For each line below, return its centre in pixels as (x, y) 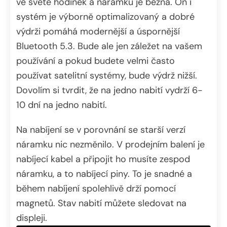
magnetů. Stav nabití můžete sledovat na (101, 203)
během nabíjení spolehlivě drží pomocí (96, 189)
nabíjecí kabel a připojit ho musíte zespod (103, 159)
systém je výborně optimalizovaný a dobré (105, 17)
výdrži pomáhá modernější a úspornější (98, 32)
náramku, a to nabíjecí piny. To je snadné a (104, 174)
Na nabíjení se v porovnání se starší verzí (101, 130)
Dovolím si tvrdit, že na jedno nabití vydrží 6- (109, 90)
